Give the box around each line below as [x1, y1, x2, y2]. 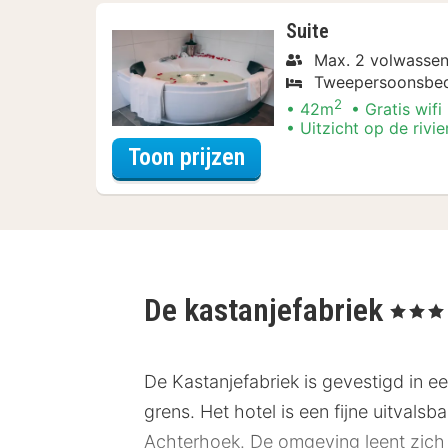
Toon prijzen [128, 143, 245, 172]
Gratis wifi [365, 98, 442, 119]
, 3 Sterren [389, 301, 445, 316]
